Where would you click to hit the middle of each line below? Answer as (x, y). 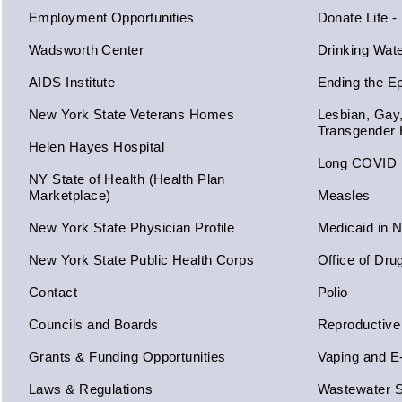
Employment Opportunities (112, 17)
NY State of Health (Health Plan (127, 179)
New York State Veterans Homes (132, 114)
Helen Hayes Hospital (96, 147)
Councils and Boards (94, 324)
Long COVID (357, 163)
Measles (344, 195)
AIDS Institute (72, 82)
